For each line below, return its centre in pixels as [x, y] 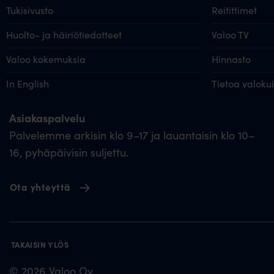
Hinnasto [231, 59]
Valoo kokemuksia [46, 59]
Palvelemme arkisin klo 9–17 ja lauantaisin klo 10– [132, 135]
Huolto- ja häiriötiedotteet [64, 35]
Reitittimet [234, 10]
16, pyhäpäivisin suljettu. [69, 152]
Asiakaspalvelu [47, 117]
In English [27, 84]
